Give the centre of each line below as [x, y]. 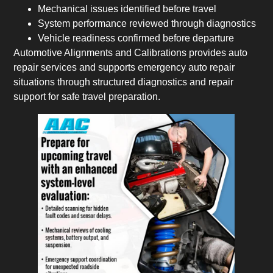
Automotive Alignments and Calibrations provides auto [131, 53]
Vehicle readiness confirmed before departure [136, 38]
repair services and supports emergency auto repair [124, 68]
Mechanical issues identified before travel [127, 9]
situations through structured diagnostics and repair [124, 82]
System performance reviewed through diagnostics [147, 24]
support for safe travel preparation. [87, 97]
